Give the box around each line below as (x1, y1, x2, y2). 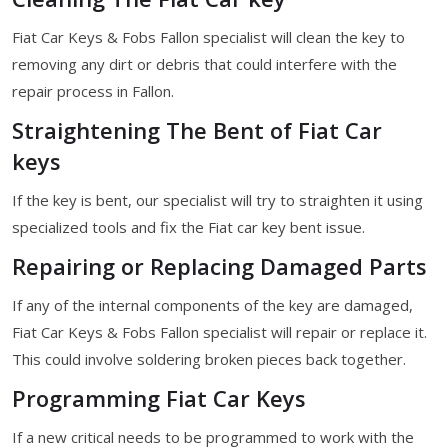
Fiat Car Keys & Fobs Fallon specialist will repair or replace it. (12, 321, 427, 342)
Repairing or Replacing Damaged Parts (12, 250, 427, 281)
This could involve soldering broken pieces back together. (12, 348, 406, 369)
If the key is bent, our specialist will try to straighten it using (12, 189, 423, 210)
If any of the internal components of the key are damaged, (12, 294, 413, 315)
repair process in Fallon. (12, 80, 174, 101)
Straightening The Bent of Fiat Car (12, 114, 382, 145)
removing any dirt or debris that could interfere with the (12, 53, 397, 74)
